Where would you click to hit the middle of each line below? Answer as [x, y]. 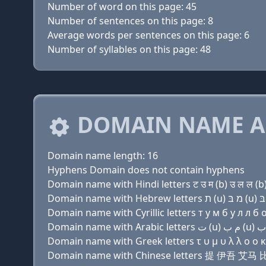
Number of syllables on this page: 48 [129, 49]
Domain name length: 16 [103, 156]
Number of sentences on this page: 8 [130, 21]
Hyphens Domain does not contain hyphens [146, 170]
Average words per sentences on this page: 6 [148, 35]
